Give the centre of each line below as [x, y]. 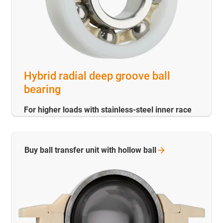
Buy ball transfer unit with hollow [84, 150]
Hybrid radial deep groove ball [97, 76]
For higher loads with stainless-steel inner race [108, 110]
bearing [42, 90]
